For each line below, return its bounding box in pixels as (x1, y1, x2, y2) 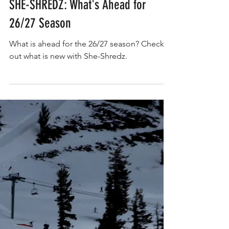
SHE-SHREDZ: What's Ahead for (9, 7, 146, 23)
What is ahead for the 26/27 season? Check (9, 49, 164, 59)
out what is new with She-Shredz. (9, 61, 127, 71)
